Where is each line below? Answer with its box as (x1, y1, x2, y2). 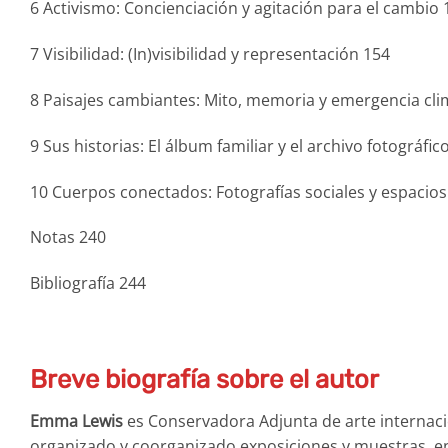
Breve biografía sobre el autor (30, 363, 379, 394)
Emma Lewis (30, 409, 123, 432)
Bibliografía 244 (30, 272, 146, 295)
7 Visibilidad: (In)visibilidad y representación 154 (30, 43, 390, 66)
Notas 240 (30, 226, 106, 249)
